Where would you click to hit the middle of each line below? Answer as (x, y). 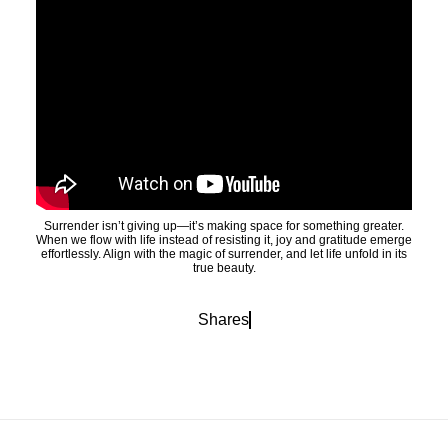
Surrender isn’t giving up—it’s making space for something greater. (224, 226)
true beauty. (224, 268)
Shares (223, 319)
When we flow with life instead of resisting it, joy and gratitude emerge (224, 240)
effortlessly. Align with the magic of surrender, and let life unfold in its (224, 254)
